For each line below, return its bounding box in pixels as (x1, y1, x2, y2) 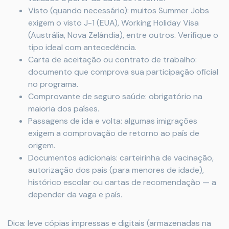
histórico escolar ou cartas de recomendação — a (28, 177, 216, 188)
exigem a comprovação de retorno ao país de (28, 128, 199, 139)
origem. (28, 140, 55, 151)
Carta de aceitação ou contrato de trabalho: (28, 54, 197, 65)
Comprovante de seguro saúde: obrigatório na (28, 91, 202, 102)
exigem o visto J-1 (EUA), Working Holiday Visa (28, 17, 199, 28)
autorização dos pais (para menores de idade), (28, 165, 204, 175)
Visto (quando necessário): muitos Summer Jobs (28, 5, 209, 16)
